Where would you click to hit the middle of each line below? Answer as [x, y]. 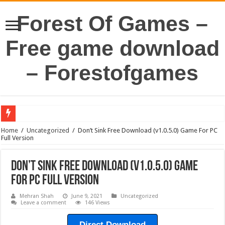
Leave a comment [44, 203]
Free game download [112, 48]
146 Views [98, 203]
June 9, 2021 [87, 196]
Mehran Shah [37, 196]
